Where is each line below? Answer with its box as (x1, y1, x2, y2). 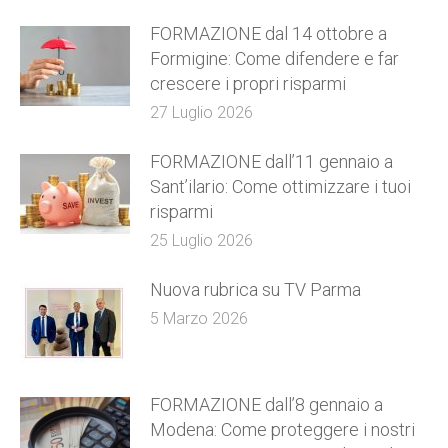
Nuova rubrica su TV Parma (150, 279, 361, 300)
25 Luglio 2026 (150, 231, 253, 250)
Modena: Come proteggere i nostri (150, 419, 415, 440)
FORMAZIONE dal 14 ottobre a (150, 23, 387, 44)
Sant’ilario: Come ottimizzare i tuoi (150, 176, 411, 197)
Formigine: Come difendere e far (150, 48, 399, 69)
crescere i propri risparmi (150, 73, 346, 94)
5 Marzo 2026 (150, 309, 248, 328)
